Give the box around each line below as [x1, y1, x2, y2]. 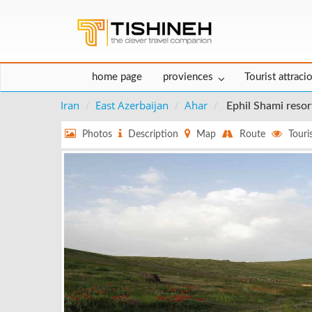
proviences [163, 72, 213, 83]
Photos [79, 130, 112, 140]
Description [125, 130, 178, 140]
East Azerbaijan [95, 98, 169, 113]
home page [92, 72, 142, 83]
